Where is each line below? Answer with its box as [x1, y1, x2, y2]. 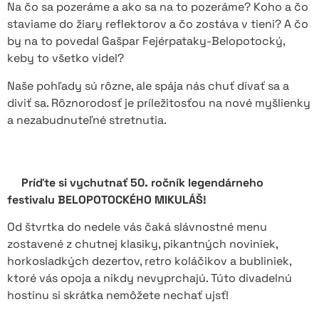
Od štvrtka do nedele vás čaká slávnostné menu [7, 219, 267, 235]
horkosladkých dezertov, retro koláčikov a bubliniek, [7, 253, 291, 269]
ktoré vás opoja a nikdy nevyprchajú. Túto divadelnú [7, 271, 292, 286]
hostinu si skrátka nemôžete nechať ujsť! [7, 288, 229, 303]
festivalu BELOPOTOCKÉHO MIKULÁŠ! [7, 192, 209, 207]
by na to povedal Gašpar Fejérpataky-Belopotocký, [7, 33, 285, 49]
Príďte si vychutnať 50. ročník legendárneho [21, 174, 263, 190]
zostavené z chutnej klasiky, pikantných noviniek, [7, 236, 278, 252]
